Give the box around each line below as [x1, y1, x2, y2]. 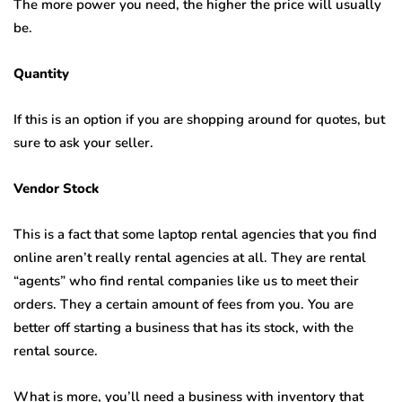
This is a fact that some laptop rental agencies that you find [13, 225, 377, 244]
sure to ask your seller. [13, 134, 153, 153]
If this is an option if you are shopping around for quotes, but [13, 110, 385, 129]
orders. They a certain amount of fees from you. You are [13, 295, 354, 314]
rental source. [13, 342, 98, 361]
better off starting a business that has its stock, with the [13, 319, 354, 337]
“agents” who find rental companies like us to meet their [13, 272, 359, 291]
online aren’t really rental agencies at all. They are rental [13, 249, 366, 267]
